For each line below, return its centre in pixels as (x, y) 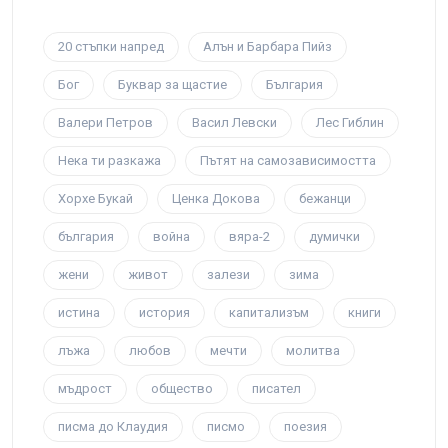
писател (276, 389)
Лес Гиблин (350, 123)
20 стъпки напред (111, 47)
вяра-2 (249, 237)
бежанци (325, 199)
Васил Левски (234, 123)
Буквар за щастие (172, 85)
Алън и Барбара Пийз (267, 47)
